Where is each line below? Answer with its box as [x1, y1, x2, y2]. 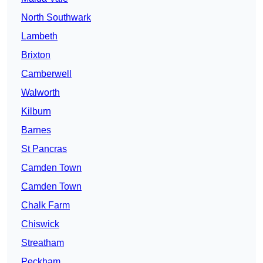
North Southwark [21, 12, 91, 23]
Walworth [21, 87, 60, 98]
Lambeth [21, 31, 58, 42]
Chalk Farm [21, 200, 70, 211]
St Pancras [21, 144, 67, 154]
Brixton [21, 50, 50, 60]
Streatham [21, 238, 64, 248]
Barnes [21, 125, 51, 136]
